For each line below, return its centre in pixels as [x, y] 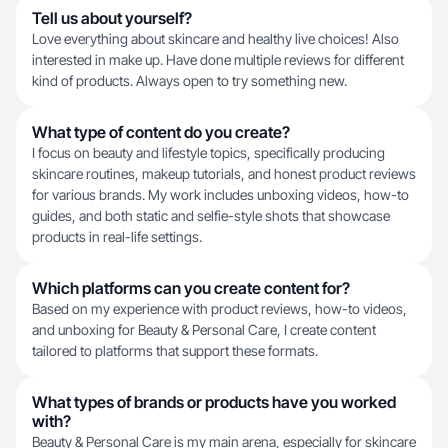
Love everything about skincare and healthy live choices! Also [215, 38]
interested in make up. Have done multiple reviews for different [218, 59]
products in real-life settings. [117, 236]
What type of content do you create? [161, 132]
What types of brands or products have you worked [214, 402]
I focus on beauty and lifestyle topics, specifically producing [208, 152]
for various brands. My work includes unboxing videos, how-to [220, 194]
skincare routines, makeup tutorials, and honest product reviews [224, 173]
